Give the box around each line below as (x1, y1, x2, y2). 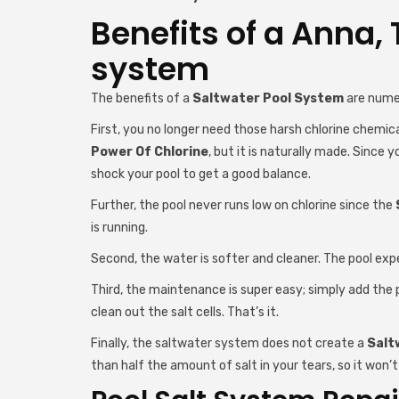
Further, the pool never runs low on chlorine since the (91, 198, 395, 213)
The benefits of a (91, 91, 192, 106)
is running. (91, 220, 151, 235)
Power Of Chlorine (91, 144, 208, 159)
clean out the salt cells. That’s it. (91, 305, 279, 320)
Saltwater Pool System (192, 91, 344, 106)
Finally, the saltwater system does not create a (91, 336, 367, 351)
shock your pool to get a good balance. (91, 167, 311, 182)
